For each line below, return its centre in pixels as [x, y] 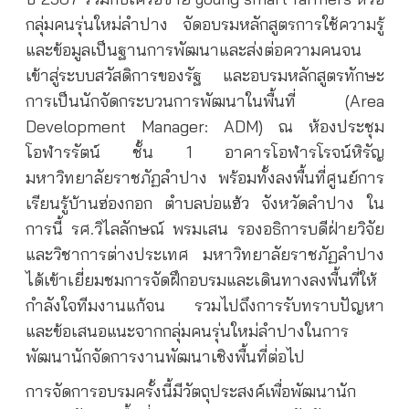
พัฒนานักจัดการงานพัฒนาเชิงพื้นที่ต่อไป [165, 357]
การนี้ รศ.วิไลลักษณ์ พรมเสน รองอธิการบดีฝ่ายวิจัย [204, 229]
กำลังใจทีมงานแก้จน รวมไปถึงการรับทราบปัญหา [204, 305]
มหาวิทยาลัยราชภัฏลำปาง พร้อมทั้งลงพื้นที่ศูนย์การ [204, 178]
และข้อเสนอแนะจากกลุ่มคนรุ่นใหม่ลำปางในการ [187, 331]
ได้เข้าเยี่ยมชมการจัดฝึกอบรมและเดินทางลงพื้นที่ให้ [201, 280]
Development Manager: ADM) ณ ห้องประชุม [204, 126]
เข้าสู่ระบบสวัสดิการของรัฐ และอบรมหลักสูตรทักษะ [204, 75]
